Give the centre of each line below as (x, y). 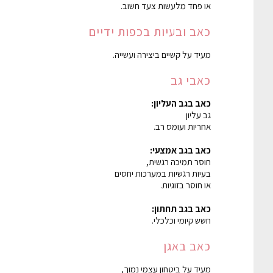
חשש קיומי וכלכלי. (181, 220)
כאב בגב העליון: (181, 103)
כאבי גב (191, 80)
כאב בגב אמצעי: (180, 150)
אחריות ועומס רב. (182, 126)
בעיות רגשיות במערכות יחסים (163, 173)
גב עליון (198, 115)
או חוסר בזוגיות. (186, 185)
